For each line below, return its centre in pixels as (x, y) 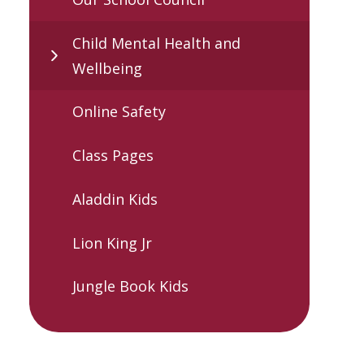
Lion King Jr (112, 243)
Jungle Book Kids (130, 286)
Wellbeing (107, 68)
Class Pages (113, 156)
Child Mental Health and (156, 43)
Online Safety (119, 112)
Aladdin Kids (115, 199)
